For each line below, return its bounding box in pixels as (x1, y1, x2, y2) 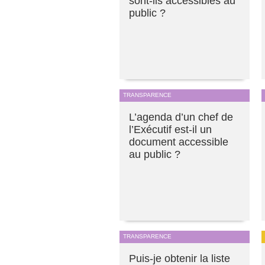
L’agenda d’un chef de (129, 111, 233, 124)
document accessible (129, 136, 228, 148)
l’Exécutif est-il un (129, 124, 212, 136)
